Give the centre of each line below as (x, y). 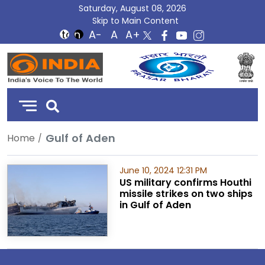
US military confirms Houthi (185, 182)
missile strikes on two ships (186, 194)
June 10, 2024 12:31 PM (163, 170)
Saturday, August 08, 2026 (132, 8)
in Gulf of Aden (155, 205)
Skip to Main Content (135, 21)
